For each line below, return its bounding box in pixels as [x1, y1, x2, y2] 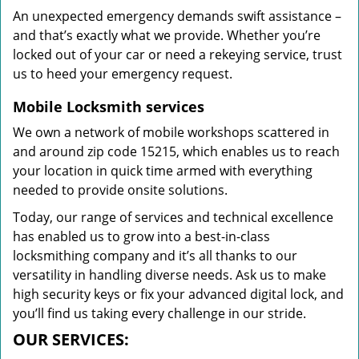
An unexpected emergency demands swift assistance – [13, 7, 341, 25]
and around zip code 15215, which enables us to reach [13, 143, 340, 160]
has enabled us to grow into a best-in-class [13, 228, 270, 245]
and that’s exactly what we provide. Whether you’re [13, 26, 321, 44]
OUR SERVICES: [13, 329, 129, 350]
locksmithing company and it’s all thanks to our [13, 247, 297, 264]
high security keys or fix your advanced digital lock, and [13, 285, 344, 303]
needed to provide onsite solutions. [13, 181, 228, 199]
